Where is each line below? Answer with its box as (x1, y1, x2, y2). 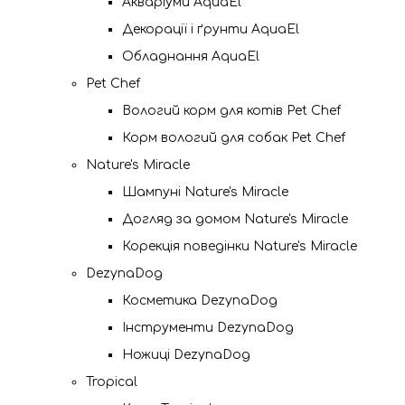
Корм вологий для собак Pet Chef (122, 131, 345, 145)
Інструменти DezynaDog (122, 321, 294, 334)
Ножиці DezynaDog (122, 348, 250, 362)
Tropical (86, 375, 137, 389)
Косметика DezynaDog (122, 294, 278, 307)
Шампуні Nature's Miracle (122, 185, 288, 199)
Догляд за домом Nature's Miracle (122, 212, 348, 226)
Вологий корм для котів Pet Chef (122, 104, 341, 118)
